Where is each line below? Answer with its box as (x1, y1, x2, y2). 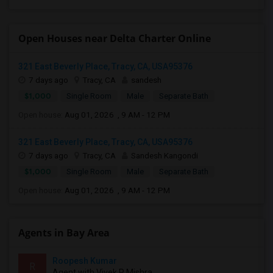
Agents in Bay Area (18, 226, 110, 239)
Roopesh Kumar (52, 256, 117, 266)
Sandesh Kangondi (131, 151, 198, 160)
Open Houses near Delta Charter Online (18, 32, 211, 45)
